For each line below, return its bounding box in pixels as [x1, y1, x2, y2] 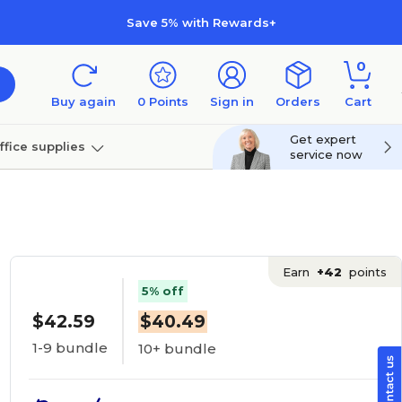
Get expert [290, 132, 356, 146]
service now [290, 147, 363, 162]
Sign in [210, 94, 254, 109]
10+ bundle [137, 340, 216, 357]
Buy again [51, 94, 116, 109]
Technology [59, 183, 135, 198]
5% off [141, 283, 184, 298]
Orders [275, 94, 320, 109]
